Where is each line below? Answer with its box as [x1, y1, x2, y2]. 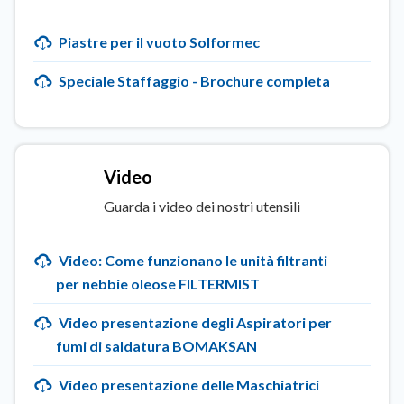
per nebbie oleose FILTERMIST [56, 275, 260, 292]
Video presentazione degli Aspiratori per [56, 314, 332, 331]
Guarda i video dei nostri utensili [104, 197, 300, 215]
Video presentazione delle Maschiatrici [56, 376, 319, 393]
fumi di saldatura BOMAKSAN [56, 337, 257, 354]
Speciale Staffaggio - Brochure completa [56, 72, 330, 89]
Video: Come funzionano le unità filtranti [56, 252, 327, 269]
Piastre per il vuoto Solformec [56, 33, 260, 50]
